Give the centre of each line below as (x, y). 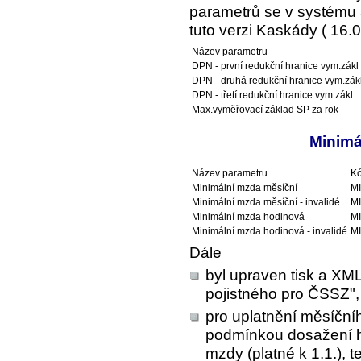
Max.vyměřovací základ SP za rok (265, 110)
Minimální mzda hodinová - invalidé (270, 231)
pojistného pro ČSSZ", (282, 293)
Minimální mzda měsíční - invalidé (266, 202)
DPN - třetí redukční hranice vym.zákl (272, 95)
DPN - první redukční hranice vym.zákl (275, 66)
